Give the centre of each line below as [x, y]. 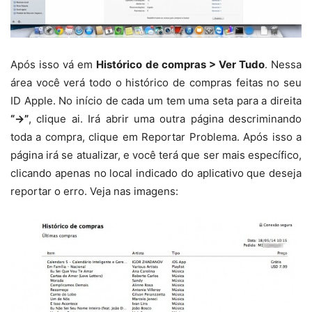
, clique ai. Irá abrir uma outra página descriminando [165, 119]
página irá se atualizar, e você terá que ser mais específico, [156, 155]
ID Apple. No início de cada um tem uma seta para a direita [156, 101]
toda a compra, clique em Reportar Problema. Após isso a [156, 137]
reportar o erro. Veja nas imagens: [94, 192]
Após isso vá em [54, 65]
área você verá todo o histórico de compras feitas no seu [156, 83]
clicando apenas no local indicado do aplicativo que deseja [156, 173]
